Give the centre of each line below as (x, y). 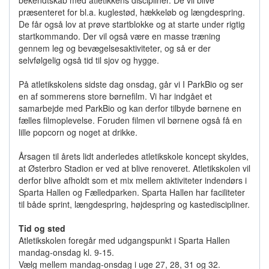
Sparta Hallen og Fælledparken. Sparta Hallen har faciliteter (132, 192)
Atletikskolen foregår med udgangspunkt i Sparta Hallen (124, 240)
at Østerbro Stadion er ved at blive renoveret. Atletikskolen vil (134, 168)
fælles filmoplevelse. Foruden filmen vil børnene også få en (130, 120)
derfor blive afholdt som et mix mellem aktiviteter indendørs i (133, 180)
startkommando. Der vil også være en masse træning (119, 36)
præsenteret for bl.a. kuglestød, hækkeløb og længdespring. (132, 12)
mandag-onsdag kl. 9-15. (66, 252)
